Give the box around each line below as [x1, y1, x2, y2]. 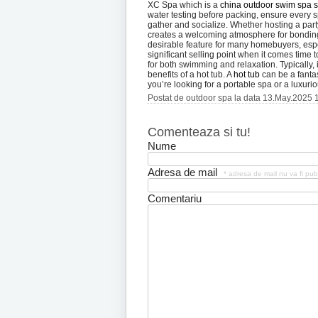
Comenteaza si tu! [148, 125, 251, 139]
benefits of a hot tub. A [148, 70, 234, 79]
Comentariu [148, 192, 202, 204]
